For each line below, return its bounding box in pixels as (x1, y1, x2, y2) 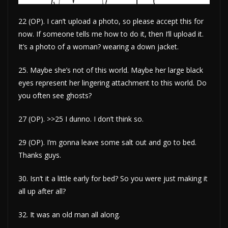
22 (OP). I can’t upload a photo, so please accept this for (18, 16, 204, 26)
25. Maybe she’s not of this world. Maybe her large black (18, 65, 203, 75)
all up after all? (18, 186, 66, 196)
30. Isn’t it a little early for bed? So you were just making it (18, 173, 208, 183)
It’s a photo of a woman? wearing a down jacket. (18, 41, 179, 51)
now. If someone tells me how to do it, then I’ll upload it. (18, 28, 204, 39)
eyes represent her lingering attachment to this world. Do (18, 77, 207, 88)
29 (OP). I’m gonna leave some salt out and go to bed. (18, 137, 196, 147)
